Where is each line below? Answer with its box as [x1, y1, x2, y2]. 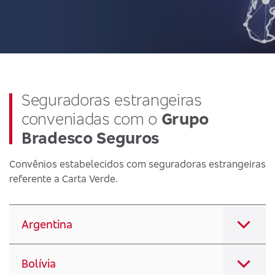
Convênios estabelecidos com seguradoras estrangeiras [9, 158, 266, 170]
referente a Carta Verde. [9, 172, 118, 185]
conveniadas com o [21, 109, 161, 128]
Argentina [21, 217, 72, 231]
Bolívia [21, 257, 56, 270]
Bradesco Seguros [21, 128, 160, 147]
